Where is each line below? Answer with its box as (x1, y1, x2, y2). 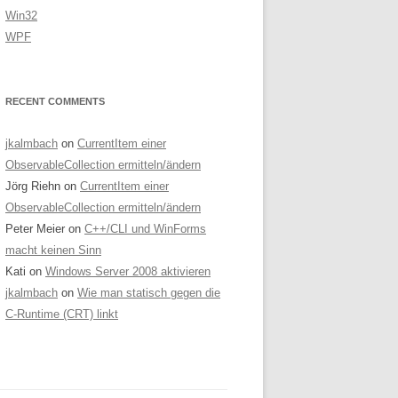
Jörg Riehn (5, 179, 60, 193)
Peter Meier (5, 222, 65, 235)
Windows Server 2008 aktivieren (45, 265, 211, 278)
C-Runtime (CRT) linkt (5, 307, 118, 321)
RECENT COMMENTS (5, 96, 105, 107)
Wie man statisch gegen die (77, 286, 220, 299)
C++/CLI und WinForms (84, 222, 206, 235)
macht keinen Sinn (5, 243, 101, 257)
